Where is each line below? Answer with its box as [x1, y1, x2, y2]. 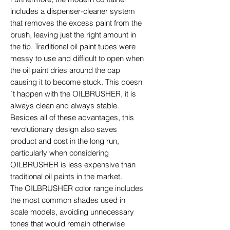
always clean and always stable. [10, 100, 119, 110]
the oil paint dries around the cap [10, 65, 120, 75]
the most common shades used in [10, 195, 125, 205]
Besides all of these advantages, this [10, 112, 134, 122]
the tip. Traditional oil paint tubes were [10, 41, 136, 51]
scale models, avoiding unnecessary [10, 206, 134, 217]
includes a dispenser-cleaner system [10, 6, 135, 16]
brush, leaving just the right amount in [10, 29, 136, 40]
